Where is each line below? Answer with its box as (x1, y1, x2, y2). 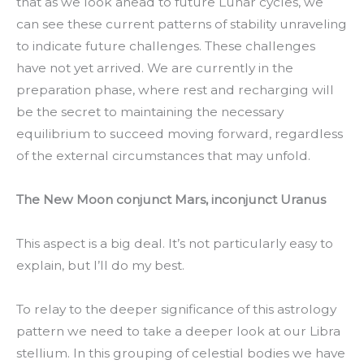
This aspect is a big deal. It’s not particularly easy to (16, 236, 333, 252)
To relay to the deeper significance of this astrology (16, 301, 336, 318)
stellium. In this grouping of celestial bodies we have (16, 345, 345, 362)
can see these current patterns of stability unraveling (16, 16, 347, 32)
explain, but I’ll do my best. (16, 258, 184, 274)
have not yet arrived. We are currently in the (16, 60, 293, 76)
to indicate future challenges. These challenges (16, 38, 315, 54)
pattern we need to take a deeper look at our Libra (16, 323, 340, 340)
